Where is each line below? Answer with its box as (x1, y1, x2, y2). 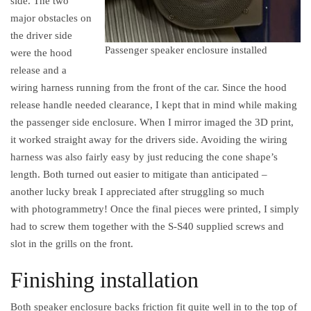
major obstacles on (10, 12, 92, 24)
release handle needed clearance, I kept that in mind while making (10, 99, 297, 110)
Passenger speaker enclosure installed (105, 44, 267, 56)
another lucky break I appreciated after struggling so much (10, 185, 264, 197)
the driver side (10, 29, 72, 41)
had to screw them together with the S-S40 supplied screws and (10, 220, 284, 232)
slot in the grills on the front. (10, 237, 133, 249)
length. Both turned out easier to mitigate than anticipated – (10, 168, 267, 180)
